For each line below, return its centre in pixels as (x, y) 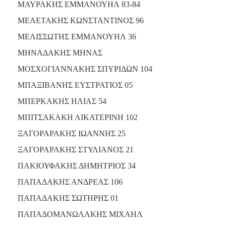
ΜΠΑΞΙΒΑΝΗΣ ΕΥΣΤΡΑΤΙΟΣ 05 (75, 85)
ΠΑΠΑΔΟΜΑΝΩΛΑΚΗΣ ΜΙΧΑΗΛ (80, 214)
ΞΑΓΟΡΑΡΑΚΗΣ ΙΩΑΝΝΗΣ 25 (72, 133)
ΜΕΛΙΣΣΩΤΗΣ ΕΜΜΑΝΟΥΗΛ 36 (77, 36)
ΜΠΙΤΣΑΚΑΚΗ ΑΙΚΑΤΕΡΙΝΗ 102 (78, 117)
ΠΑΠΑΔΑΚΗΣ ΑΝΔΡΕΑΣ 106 (70, 182)
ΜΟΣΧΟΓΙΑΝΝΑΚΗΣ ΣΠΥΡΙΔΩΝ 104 (85, 69)
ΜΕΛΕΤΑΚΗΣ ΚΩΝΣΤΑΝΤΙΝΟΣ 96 (81, 20)
